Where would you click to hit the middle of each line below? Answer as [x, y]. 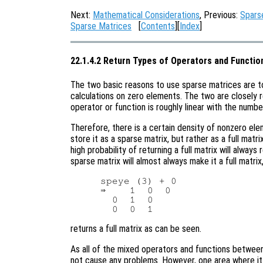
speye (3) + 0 [139, 181]
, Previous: [220, 15]
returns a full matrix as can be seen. [136, 228]
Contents [158, 26]
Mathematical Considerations [146, 15]
